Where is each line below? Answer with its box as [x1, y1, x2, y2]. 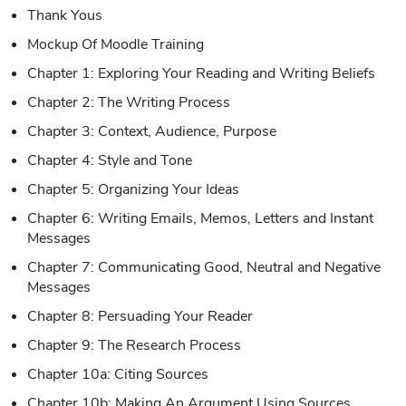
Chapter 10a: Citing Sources [27, 363, 208, 384]
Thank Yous [27, 5, 102, 25]
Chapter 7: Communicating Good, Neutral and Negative [27, 256, 381, 277]
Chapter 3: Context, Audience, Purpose [27, 121, 276, 141]
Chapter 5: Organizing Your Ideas [27, 179, 239, 199]
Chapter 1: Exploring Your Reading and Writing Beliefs [27, 63, 375, 83]
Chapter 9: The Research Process [27, 334, 241, 355]
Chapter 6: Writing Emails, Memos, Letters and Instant [27, 208, 373, 228]
